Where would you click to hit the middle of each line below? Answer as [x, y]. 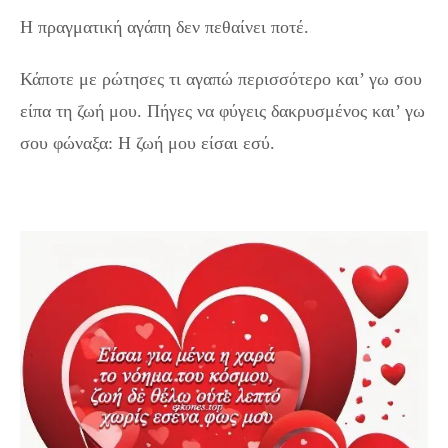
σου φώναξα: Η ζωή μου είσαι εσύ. [147, 142]
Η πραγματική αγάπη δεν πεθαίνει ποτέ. [164, 26]
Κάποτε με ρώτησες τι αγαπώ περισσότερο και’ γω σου [221, 78]
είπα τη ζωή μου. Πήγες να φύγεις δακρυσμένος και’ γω [222, 110]
